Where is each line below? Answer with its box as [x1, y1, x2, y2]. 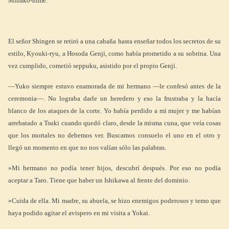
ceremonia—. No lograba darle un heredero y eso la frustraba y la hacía [8, 95, 221, 102]
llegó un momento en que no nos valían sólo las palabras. [8, 144, 166, 151]
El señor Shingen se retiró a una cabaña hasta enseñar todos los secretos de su [8, 37, 221, 45]
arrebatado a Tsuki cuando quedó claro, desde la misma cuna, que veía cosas [8, 119, 221, 127]
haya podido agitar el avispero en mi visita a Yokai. [8, 209, 150, 217]
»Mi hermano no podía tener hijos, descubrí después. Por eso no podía [8, 164, 221, 172]
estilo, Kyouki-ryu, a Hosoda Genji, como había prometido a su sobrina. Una [8, 50, 221, 57]
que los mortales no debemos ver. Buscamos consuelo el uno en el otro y [8, 131, 221, 139]
